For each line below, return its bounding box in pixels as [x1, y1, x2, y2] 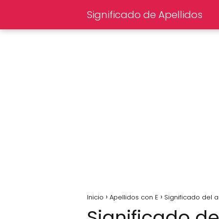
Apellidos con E [109, 193, 158, 202]
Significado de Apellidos [87, 8, 202, 22]
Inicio [87, 193, 104, 202]
